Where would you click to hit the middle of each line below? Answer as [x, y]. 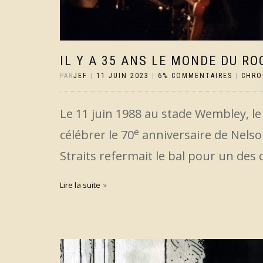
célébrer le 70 [97, 135]
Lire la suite [80, 185]
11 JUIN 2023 [123, 76]
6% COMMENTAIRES [195, 76]
